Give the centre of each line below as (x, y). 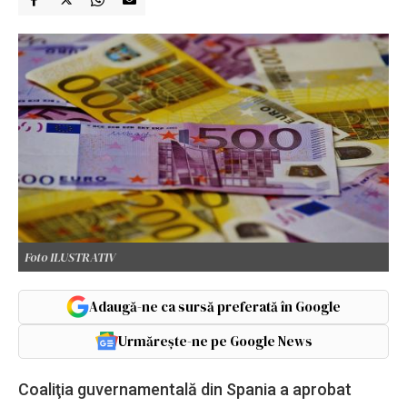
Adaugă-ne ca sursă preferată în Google (215, 306)
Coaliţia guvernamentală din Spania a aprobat (185, 389)
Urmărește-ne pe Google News (215, 341)
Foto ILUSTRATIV (70, 257)
